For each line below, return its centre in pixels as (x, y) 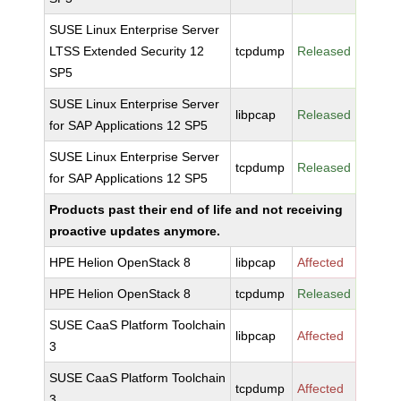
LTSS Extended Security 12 (127, 51)
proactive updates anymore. (135, 231)
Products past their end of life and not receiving (196, 209)
